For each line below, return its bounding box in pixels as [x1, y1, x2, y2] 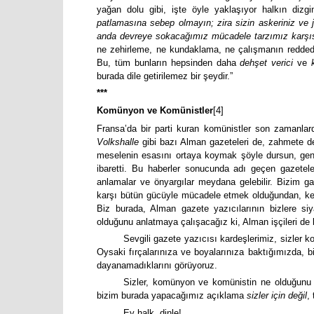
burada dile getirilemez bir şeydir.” [97, 70, 233, 81]
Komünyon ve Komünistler [97, 104, 213, 116]
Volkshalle [97, 136, 142, 147]
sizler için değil [247, 290, 307, 301]
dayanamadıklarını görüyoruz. [97, 260, 217, 271]
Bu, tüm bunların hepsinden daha [97, 57, 240, 68]
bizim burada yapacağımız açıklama [97, 290, 247, 301]
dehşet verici [240, 57, 294, 68]
